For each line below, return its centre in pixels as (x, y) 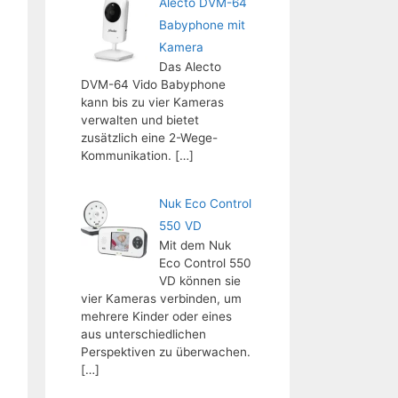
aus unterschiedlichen (143, 334)
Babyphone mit (202, 25)
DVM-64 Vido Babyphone (153, 84)
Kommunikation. (126, 155)
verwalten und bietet (140, 120)
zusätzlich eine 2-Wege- (149, 138)
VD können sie (199, 280)
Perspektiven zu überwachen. (166, 351)
